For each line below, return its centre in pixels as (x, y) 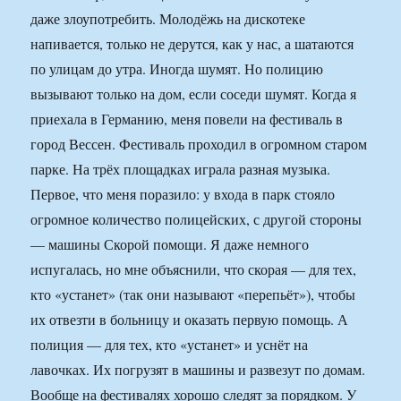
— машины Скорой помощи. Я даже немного (170, 244)
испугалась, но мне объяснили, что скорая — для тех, (194, 269)
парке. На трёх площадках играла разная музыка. (181, 169)
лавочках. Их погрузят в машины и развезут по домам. (198, 370)
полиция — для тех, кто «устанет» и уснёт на (170, 345)
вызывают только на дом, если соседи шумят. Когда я (194, 94)
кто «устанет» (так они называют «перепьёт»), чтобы (193, 294)
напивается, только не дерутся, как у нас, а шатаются (192, 44)
